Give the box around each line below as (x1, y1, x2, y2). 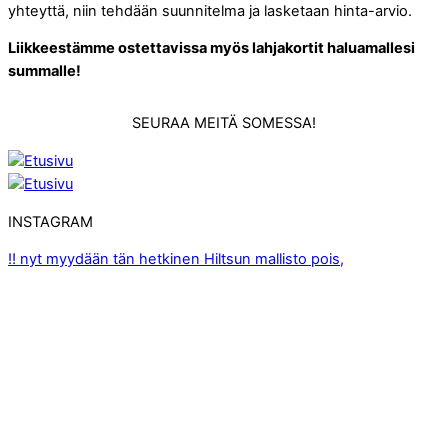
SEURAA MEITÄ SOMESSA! (132, 114, 316, 133)
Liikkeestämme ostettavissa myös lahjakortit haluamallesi (8, 39, 415, 58)
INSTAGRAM (8, 212, 93, 231)
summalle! (8, 62, 81, 81)
